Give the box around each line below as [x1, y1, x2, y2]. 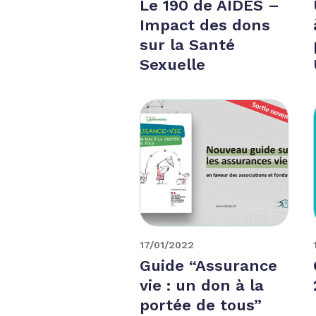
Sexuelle [140, 55, 206, 73]
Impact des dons [140, 16, 271, 34]
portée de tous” [140, 296, 262, 314]
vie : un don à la [140, 276, 265, 294]
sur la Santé [140, 35, 236, 54]
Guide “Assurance [140, 256, 278, 274]
